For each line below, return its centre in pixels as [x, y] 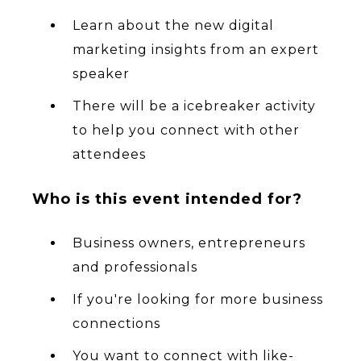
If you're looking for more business [198, 300]
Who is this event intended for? [167, 199]
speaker [101, 74]
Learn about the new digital [173, 26]
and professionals [135, 268]
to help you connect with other [186, 131]
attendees [109, 155]
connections [116, 324]
